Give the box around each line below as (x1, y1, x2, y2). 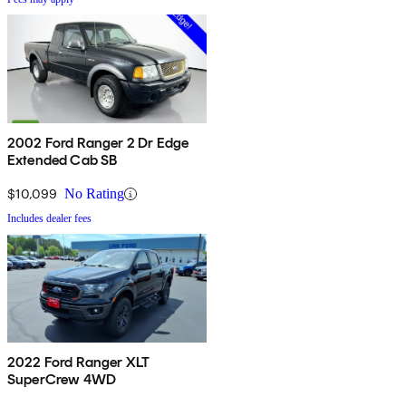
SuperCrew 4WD (7, 371, 117, 389)
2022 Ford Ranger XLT (7, 353, 150, 372)
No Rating (64, 186, 124, 202)
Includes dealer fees (7, 212, 92, 226)
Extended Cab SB (7, 151, 118, 169)
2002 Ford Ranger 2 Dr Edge (7, 134, 189, 152)
